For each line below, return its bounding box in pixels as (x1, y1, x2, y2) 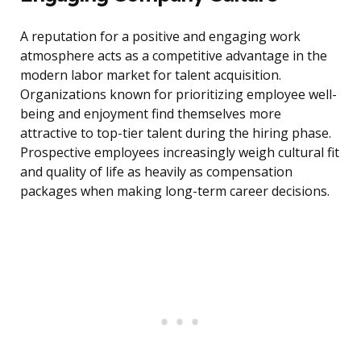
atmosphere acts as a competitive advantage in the (20, 47, 327, 65)
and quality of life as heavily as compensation (20, 163, 293, 181)
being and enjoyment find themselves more (20, 105, 281, 123)
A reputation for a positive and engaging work (20, 27, 301, 46)
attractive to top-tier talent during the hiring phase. (20, 124, 331, 143)
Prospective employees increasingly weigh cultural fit (20, 143, 339, 162)
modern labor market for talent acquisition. (20, 66, 281, 85)
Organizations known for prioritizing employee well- (20, 85, 337, 104)
